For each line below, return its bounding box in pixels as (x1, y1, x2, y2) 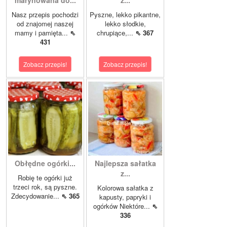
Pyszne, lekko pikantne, (90, 10, 161, 19)
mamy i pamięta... (15, 28, 70, 37)
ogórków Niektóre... (93, 201, 152, 211)
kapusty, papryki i (99, 192, 151, 202)
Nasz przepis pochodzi (12, 10, 79, 19)
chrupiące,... (97, 28, 135, 37)
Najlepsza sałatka (94, 158, 156, 168)
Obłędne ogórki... (15, 158, 75, 168)
